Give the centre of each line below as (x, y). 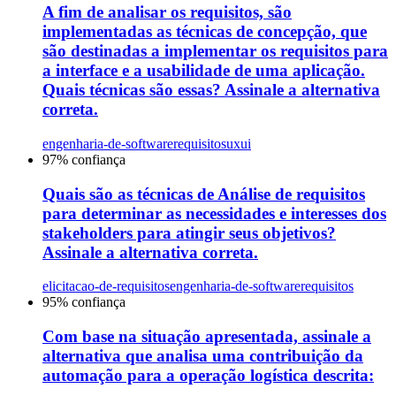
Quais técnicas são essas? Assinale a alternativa (211, 90)
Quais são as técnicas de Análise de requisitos (204, 194)
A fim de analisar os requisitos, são (167, 12)
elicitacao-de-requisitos (106, 286)
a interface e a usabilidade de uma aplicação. (204, 71)
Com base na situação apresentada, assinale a (207, 337)
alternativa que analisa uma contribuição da (203, 356)
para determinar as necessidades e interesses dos (214, 213)
